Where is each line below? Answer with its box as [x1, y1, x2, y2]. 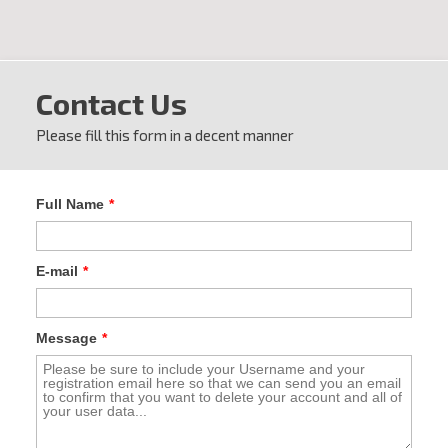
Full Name [36, 196, 104, 212]
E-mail [36, 263, 78, 279]
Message [36, 330, 97, 346]
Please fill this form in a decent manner [36, 126, 294, 144]
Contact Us [36, 85, 187, 121]
